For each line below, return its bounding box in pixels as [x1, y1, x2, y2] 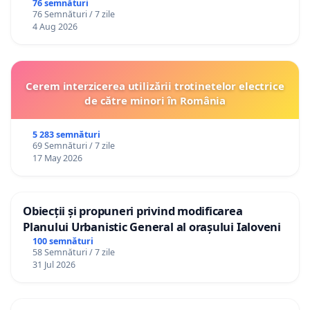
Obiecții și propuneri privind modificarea [23, 203, 243, 219]
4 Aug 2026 [32, 21, 77, 33]
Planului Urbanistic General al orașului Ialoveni [23, 219, 281, 235]
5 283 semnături [32, 129, 100, 141]
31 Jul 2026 [32, 259, 75, 271]
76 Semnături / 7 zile [32, 8, 115, 21]
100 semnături [32, 235, 93, 248]
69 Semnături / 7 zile [32, 140, 115, 152]
